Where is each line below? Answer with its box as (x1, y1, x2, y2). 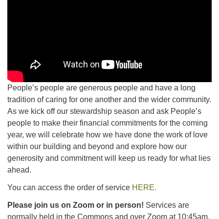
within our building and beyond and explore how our (7, 142, 187, 151)
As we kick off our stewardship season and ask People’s (7, 107, 201, 116)
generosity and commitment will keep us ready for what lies (7, 154, 211, 163)
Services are (144, 201, 189, 210)
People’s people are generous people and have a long (7, 84, 196, 92)
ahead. (7, 166, 31, 175)
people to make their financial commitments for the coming (7, 119, 208, 128)
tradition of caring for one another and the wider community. (7, 95, 211, 104)
